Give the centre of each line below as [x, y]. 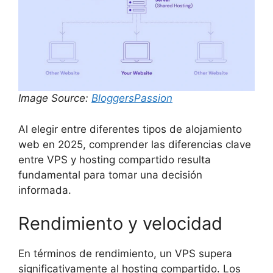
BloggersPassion [132, 98]
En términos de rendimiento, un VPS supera [125, 254]
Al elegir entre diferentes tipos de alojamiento [130, 129]
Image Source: [55, 98]
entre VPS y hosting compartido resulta [115, 159]
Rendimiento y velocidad [120, 224]
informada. [45, 190]
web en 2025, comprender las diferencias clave [135, 144]
